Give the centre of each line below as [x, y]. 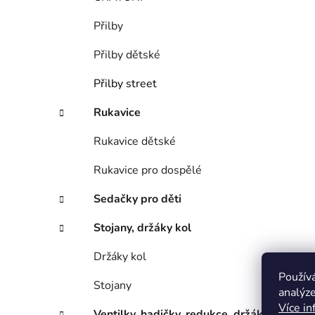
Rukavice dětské [135, 142]
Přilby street [125, 84]
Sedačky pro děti [137, 199]
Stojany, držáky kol [142, 228]
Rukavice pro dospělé [148, 171]
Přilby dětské [127, 55]
